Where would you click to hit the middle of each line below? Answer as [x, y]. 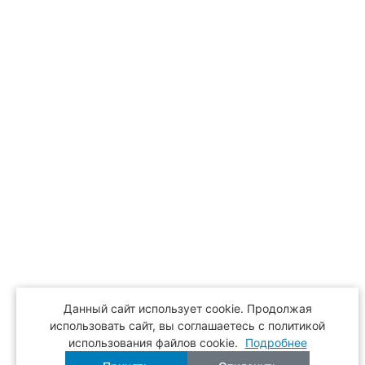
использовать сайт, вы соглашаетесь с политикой [187, 325]
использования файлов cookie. [154, 343]
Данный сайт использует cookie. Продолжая [187, 308]
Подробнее [276, 343]
